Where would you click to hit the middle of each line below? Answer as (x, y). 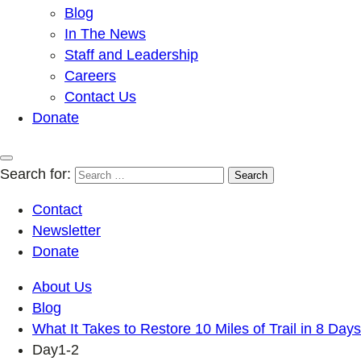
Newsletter (66, 230)
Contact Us (100, 96)
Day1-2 (56, 349)
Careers (90, 75)
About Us (62, 286)
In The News (105, 33)
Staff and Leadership (131, 54)
